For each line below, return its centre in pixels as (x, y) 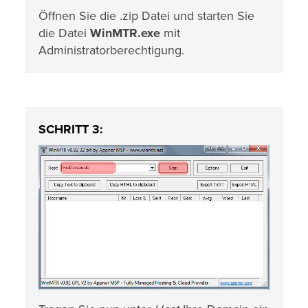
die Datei (64, 33)
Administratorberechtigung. (111, 51)
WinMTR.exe (125, 33)
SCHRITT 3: (71, 130)
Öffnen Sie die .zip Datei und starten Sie (146, 16)
